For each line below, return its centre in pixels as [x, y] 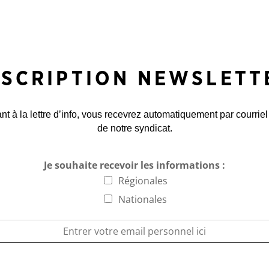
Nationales [143, 199]
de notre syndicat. [134, 128]
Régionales [143, 180]
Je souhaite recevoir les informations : [134, 165]
